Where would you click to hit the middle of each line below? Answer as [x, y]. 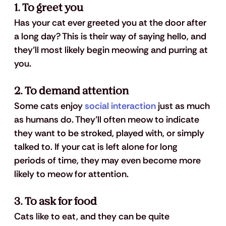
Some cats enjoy [49, 106]
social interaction [120, 106]
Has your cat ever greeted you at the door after [111, 23]
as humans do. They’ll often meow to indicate [107, 120]
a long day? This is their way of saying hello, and [111, 37]
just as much [184, 106]
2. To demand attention [71, 91]
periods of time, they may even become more [108, 161]
